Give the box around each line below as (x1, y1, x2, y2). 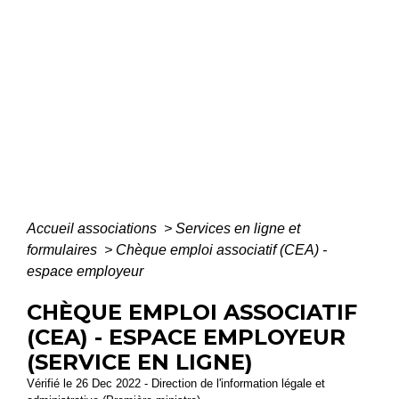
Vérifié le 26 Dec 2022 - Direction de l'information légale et (27, 377, 325, 391)
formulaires (27, 242, 101, 258)
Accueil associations (27, 221, 160, 237)
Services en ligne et (175, 221, 300, 237)
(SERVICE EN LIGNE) (27, 349, 253, 376)
